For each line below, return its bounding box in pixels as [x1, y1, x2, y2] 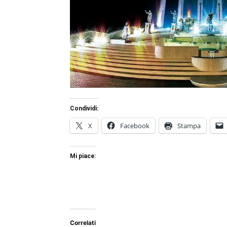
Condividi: [70, 105, 98, 112]
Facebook [120, 121, 149, 130]
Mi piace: [70, 153, 96, 160]
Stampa [177, 121, 201, 130]
